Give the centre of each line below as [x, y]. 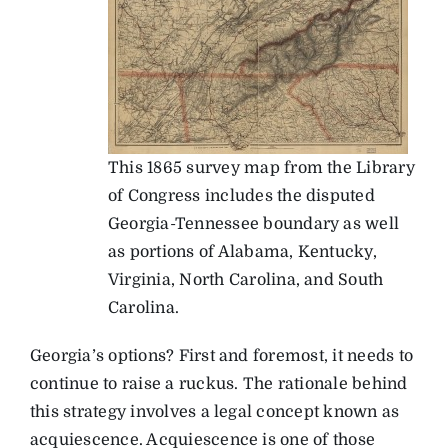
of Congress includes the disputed [241, 195]
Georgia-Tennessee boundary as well [254, 223]
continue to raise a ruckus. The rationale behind [218, 383]
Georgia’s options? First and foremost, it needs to [221, 355]
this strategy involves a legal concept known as [214, 411]
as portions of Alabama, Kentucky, [242, 251]
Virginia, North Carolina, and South [246, 279]
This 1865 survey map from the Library [261, 167]
